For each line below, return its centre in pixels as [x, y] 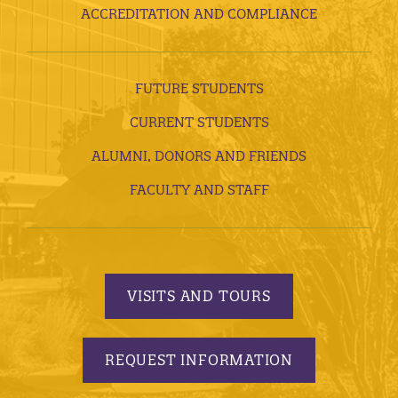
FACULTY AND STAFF [199, 189]
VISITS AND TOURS [199, 296]
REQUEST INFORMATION [199, 360]
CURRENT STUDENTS [199, 122]
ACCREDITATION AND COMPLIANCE [199, 13]
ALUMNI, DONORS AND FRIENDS [199, 155]
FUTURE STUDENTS [199, 88]
